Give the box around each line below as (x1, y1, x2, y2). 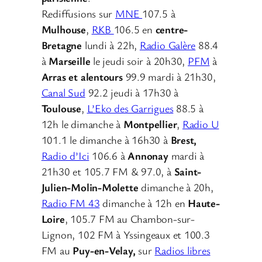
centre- (155, 22, 188, 37)
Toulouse (41, 101, 81, 116)
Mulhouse (41, 22, 86, 37)
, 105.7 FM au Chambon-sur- (64, 212, 195, 226)
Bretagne (41, 38, 82, 53)
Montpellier (123, 117, 177, 132)
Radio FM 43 (41, 196, 100, 211)
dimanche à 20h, (138, 180, 213, 195)
